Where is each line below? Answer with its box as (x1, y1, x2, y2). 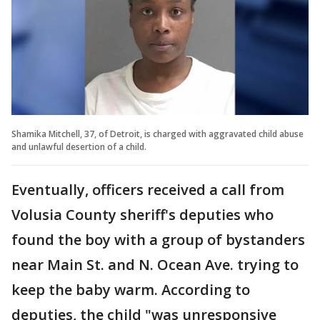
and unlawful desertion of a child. (11, 140, 146, 153)
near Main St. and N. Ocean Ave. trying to (11, 254, 299, 274)
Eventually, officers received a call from (11, 179, 284, 199)
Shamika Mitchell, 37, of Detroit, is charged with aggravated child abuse (11, 127, 304, 140)
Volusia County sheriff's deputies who (11, 204, 274, 224)
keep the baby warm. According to (11, 279, 250, 299)
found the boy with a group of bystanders (11, 229, 305, 249)
